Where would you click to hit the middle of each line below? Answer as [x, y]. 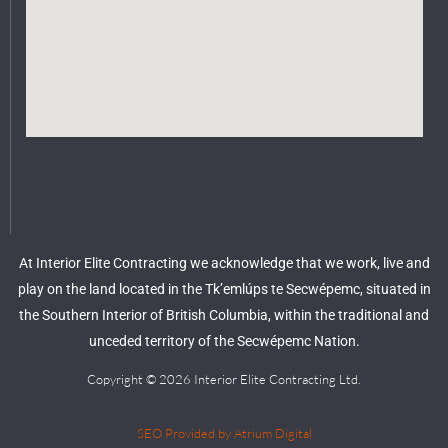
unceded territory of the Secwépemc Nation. [224, 341]
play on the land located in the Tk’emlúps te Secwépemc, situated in [224, 289]
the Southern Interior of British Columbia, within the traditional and [224, 315]
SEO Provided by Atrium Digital [224, 433]
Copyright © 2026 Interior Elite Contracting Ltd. [224, 379]
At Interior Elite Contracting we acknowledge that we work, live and [224, 263]
